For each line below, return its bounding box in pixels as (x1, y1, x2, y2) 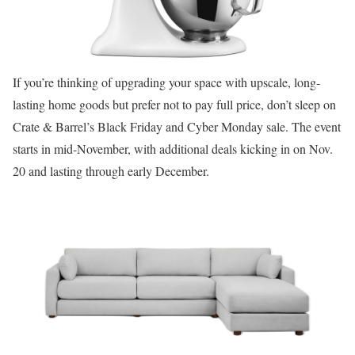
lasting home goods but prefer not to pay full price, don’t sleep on (13, 96, 336, 113)
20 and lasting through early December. (13, 162, 209, 179)
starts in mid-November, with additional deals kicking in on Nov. (13, 140, 333, 157)
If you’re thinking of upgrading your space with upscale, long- (13, 74, 320, 90)
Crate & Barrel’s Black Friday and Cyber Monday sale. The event (13, 118, 341, 135)
